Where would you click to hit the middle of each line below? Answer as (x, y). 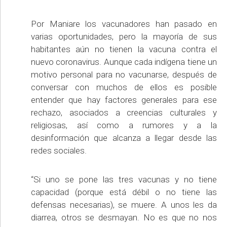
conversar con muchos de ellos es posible (124, 87)
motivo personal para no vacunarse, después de (124, 75)
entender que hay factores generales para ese (124, 100)
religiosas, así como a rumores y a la (124, 125)
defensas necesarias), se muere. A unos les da (124, 205)
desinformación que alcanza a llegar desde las (124, 138)
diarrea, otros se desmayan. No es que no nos (124, 218)
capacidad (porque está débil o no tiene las (124, 192)
